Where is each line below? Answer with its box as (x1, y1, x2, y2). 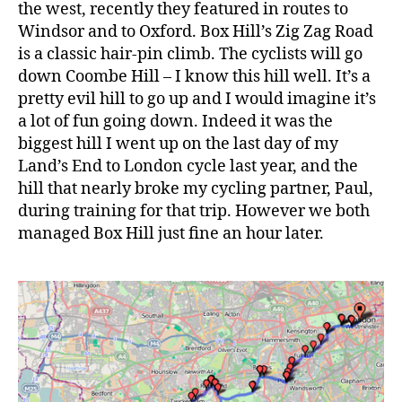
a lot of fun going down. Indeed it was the (18, 111, 333, 133)
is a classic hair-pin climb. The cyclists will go (18, 44, 363, 66)
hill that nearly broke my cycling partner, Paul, (18, 179, 373, 200)
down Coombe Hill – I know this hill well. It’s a (18, 66, 371, 88)
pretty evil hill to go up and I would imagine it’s (18, 89, 376, 110)
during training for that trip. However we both (18, 201, 370, 223)
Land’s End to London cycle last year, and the (18, 156, 358, 178)
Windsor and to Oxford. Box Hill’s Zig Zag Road (18, 22, 373, 43)
